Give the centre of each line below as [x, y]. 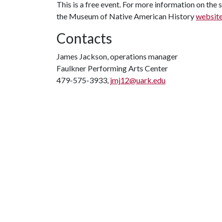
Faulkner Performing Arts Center [112, 68]
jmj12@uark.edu [138, 80]
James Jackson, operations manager [117, 56]
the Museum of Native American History [126, 16]
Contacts [84, 38]
